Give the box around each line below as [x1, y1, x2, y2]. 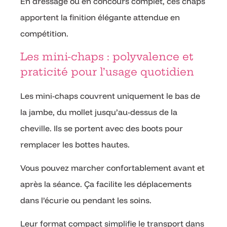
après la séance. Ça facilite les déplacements [20, 179, 192, 190]
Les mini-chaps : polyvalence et [20, 50, 194, 63]
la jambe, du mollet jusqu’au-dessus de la [20, 106, 177, 117]
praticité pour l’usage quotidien [20, 65, 194, 78]
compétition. [20, 28, 68, 39]
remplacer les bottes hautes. [20, 139, 130, 149]
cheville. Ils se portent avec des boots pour [20, 123, 183, 133]
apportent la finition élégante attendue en [20, 12, 180, 23]
